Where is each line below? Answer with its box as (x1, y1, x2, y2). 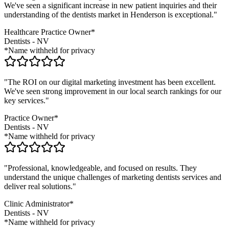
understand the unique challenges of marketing (4, 173, 154, 182)
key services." (4, 96, 49, 105)
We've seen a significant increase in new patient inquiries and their (4, 1, 217, 10)
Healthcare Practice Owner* (4, 28, 95, 37)
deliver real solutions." (4, 182, 76, 191)
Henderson (130, 10, 166, 19)
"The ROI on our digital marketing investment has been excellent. (4, 78, 216, 87)
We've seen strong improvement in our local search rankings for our (4, 87, 221, 96)
